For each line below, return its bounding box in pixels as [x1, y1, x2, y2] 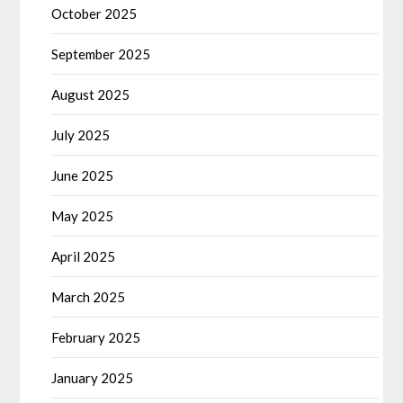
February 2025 [51, 329, 141, 346]
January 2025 [51, 370, 134, 387]
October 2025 [51, 5, 138, 22]
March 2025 [51, 289, 126, 306]
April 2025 [51, 248, 116, 265]
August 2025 [51, 86, 130, 103]
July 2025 [51, 127, 111, 144]
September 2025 [51, 46, 151, 63]
